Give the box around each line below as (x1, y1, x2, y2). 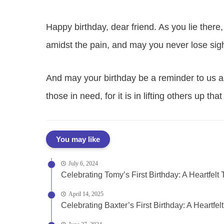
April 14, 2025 (68, 190, 103, 197)
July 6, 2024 (68, 159, 98, 167)
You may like (56, 135, 100, 143)
